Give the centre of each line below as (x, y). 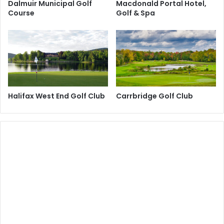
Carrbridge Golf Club (154, 96)
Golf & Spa (135, 13)
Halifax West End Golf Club (56, 96)
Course (21, 13)
